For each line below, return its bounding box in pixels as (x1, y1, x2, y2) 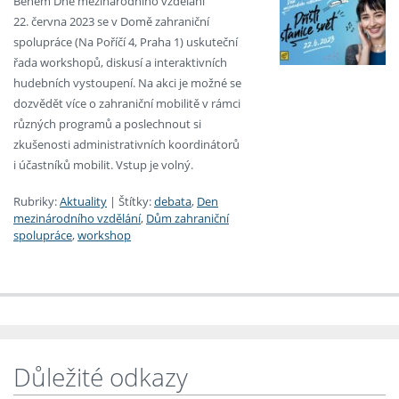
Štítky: (118, 193, 151, 210)
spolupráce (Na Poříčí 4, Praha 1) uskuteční (13, 34, 238, 51)
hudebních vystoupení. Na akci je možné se (13, 75, 241, 92)
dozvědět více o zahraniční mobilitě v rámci (13, 95, 240, 112)
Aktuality (60, 193, 107, 210)
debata (154, 193, 191, 210)
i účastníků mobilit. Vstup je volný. (13, 157, 193, 174)
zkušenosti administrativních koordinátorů (13, 136, 240, 153)
